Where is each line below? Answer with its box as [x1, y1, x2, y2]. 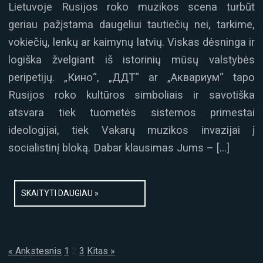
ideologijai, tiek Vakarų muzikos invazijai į [8, 123, 255, 136]
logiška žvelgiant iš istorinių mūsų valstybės [8, 53, 255, 66]
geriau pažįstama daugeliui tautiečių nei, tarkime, [8, 18, 255, 31]
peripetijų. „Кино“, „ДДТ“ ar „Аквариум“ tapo [8, 70, 255, 83]
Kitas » [87, 245, 115, 257]
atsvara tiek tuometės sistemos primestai [8, 106, 255, 119]
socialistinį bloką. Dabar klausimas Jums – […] [8, 141, 230, 154]
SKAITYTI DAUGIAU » [21, 188, 99, 198]
